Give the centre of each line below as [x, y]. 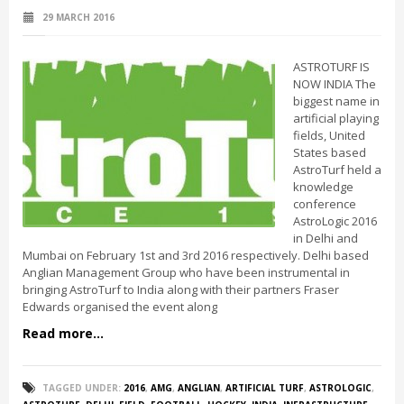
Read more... [63, 333]
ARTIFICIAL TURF [265, 388]
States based [330, 152]
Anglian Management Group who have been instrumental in [186, 272]
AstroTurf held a [337, 170]
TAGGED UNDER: [82, 388]
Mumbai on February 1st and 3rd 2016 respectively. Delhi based [196, 255]
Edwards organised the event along [120, 307]
